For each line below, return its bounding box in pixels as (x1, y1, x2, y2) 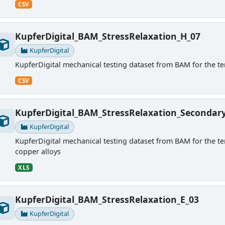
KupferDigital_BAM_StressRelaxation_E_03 (15, 193, 199, 205)
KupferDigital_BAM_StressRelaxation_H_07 (15, 30, 200, 42)
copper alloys (15, 146, 61, 156)
